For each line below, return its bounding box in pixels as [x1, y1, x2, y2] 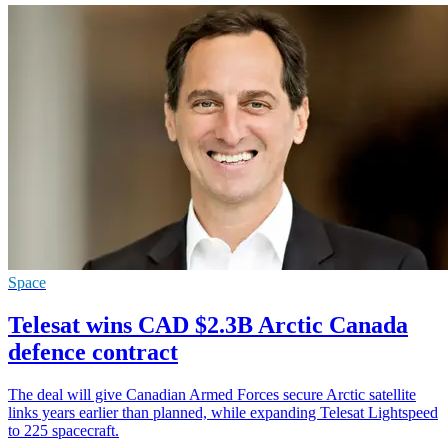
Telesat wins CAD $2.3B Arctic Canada [8, 311, 408, 338]
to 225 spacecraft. [8, 421, 119, 439]
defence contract [8, 338, 178, 365]
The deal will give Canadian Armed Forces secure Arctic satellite [8, 385, 416, 403]
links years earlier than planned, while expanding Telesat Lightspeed [8, 403, 438, 421]
